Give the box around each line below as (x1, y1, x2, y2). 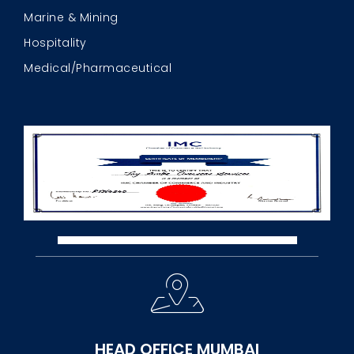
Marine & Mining (24, 9, 119, 26)
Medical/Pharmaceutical (24, 60, 171, 77)
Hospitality (24, 35, 87, 51)
